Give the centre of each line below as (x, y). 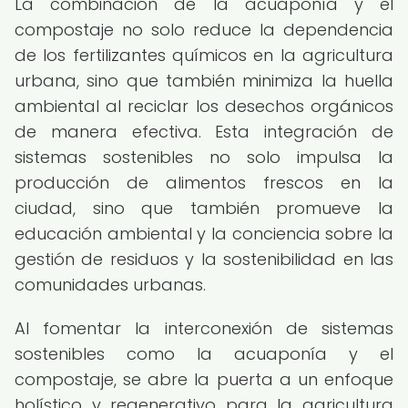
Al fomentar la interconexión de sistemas (204, 328)
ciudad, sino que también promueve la (204, 208)
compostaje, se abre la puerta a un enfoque (204, 379)
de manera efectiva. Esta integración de (204, 132)
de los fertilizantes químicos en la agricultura (204, 55)
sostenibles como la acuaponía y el (204, 354)
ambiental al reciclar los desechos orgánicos (204, 106)
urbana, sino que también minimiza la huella (204, 81)
